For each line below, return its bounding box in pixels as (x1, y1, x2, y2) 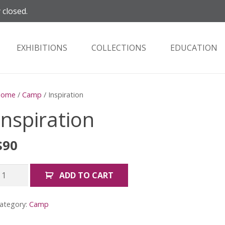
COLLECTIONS (91, 42, 146, 53)
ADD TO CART (59, 170, 114, 181)
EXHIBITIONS (17, 42, 67, 53)
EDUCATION (170, 42, 217, 53)
